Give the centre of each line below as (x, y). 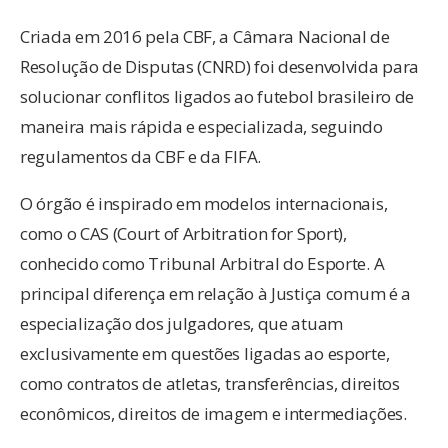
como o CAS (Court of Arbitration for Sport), (183, 234)
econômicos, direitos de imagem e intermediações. (213, 414)
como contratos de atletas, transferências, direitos (210, 384)
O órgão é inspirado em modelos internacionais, (204, 204)
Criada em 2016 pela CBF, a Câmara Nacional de (205, 37)
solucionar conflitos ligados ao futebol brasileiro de (217, 97)
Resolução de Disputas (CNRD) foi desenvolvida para (220, 67)
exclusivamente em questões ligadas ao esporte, (205, 354)
